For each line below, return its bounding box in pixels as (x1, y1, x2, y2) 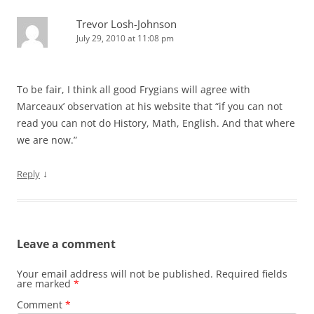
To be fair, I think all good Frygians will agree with (17, 83, 250, 96)
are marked (17, 277, 74, 290)
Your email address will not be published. (17, 267, 213, 280)
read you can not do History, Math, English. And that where (17, 116, 295, 130)
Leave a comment (17, 236, 116, 252)
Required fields (216, 267, 287, 280)
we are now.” (17, 133, 77, 146)
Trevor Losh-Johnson (76, 17, 177, 31)
